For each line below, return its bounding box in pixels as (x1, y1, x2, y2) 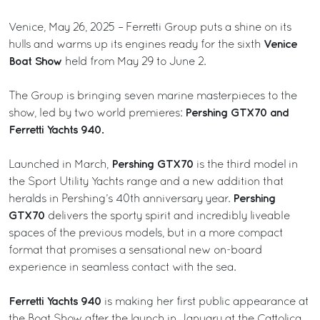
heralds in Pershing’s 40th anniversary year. (9, 194, 233, 204)
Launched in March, (9, 159, 109, 170)
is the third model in (194, 159, 298, 170)
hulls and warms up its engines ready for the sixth (9, 39, 261, 50)
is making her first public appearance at (101, 296, 309, 307)
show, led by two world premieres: (9, 108, 185, 119)
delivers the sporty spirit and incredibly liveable (48, 211, 290, 221)
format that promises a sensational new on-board (9, 245, 262, 256)
